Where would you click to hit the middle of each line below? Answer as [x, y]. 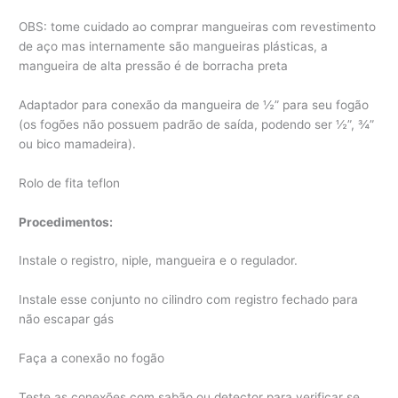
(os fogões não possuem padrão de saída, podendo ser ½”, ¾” [197, 124]
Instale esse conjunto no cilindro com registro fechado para [189, 300]
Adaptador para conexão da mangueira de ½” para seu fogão [194, 104]
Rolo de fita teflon [72, 183]
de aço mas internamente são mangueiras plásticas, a [174, 46]
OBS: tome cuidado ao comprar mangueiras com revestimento [198, 26]
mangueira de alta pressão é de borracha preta [154, 65]
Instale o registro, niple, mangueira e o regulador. [159, 261]
